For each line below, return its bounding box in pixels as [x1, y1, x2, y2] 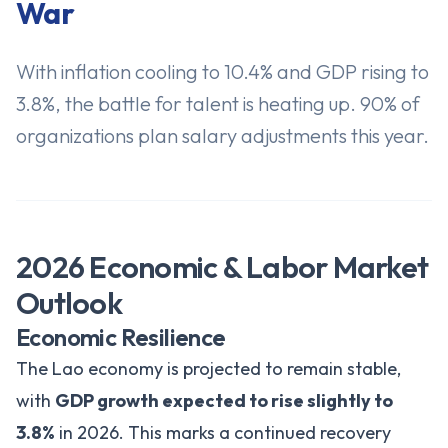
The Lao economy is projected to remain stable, [16, 357, 401, 380]
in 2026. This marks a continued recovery [55, 421, 391, 444]
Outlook [16, 284, 122, 322]
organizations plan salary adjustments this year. [16, 123, 429, 148]
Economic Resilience [16, 322, 226, 352]
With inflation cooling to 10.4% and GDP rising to [16, 59, 429, 84]
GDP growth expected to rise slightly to [55, 389, 393, 412]
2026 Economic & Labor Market [16, 248, 428, 286]
